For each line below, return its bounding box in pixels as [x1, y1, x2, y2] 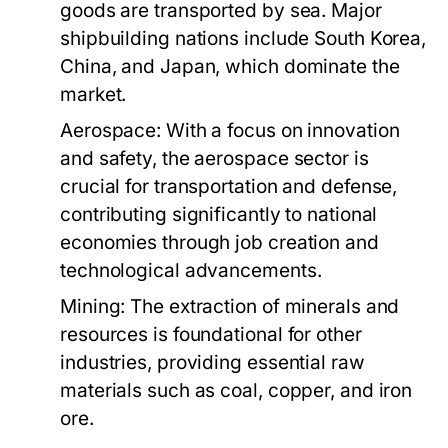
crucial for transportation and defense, [60, 175, 398, 198]
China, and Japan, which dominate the [60, 55, 400, 78]
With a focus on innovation [161, 119, 400, 142]
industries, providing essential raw [60, 351, 365, 374]
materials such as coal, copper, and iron [60, 379, 413, 402]
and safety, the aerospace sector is [60, 147, 369, 170]
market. [60, 83, 127, 106]
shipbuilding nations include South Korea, [60, 27, 427, 50]
